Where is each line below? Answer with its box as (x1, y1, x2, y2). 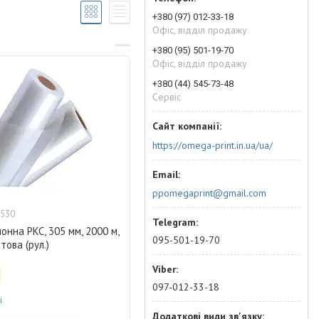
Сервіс (152, 90, 181, 103)
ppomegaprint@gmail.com (152, 187, 266, 199)
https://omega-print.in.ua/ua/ (152, 138, 273, 152)
